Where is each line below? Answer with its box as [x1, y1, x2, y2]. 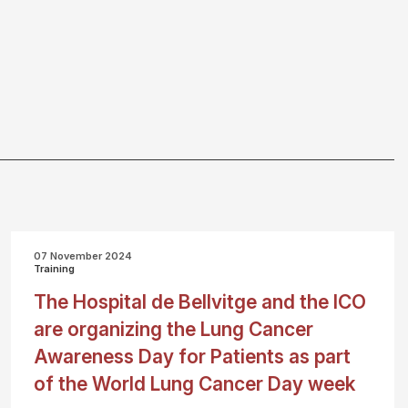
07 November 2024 [34, 250, 133, 262]
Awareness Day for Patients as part [34, 345, 352, 368]
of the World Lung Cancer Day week [34, 372, 356, 395]
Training [34, 262, 76, 275]
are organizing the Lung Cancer [34, 318, 314, 341]
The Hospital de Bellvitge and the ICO [34, 291, 367, 313]
